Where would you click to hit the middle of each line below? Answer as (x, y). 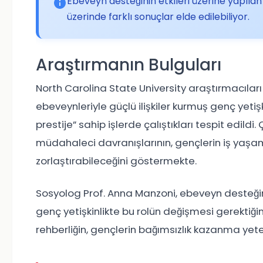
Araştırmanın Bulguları (129, 65)
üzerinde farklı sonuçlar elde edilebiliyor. (158, 17)
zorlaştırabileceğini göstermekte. (116, 161)
